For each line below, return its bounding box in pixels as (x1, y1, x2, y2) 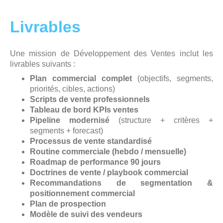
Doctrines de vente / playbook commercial (30, 168, 188, 177)
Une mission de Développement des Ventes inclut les (10, 49, 213, 58)
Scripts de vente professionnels (30, 95, 150, 104)
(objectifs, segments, (132, 74, 213, 83)
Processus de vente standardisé (30, 137, 152, 146)
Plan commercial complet (30, 74, 132, 83)
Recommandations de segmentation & (30, 179, 213, 188)
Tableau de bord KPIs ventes (30, 106, 138, 114)
